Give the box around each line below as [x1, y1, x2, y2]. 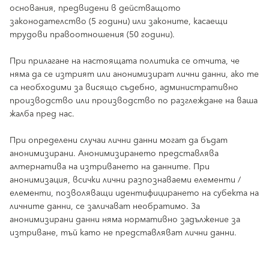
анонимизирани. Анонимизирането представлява [10, 147, 219, 161]
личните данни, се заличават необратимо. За [10, 199, 200, 214]
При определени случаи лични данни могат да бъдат [10, 133, 228, 148]
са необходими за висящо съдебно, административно [10, 80, 238, 95]
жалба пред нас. [10, 107, 74, 121]
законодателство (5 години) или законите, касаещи [10, 14, 228, 29]
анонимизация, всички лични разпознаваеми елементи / [10, 173, 241, 187]
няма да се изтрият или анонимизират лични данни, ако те [10, 67, 259, 82]
